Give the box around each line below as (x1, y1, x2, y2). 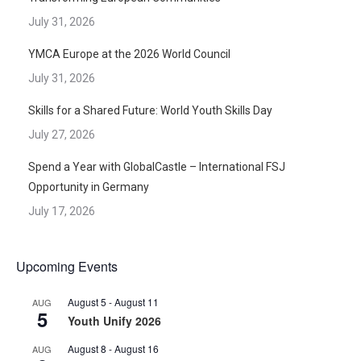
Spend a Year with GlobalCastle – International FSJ (28, 160, 285, 173)
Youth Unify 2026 (68, 312, 161, 329)
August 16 (114, 341, 159, 355)
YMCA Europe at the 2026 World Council (28, 47, 230, 60)
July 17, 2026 (28, 204, 95, 218)
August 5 (68, 294, 106, 309)
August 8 (68, 341, 106, 355)
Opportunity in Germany (28, 180, 149, 193)
